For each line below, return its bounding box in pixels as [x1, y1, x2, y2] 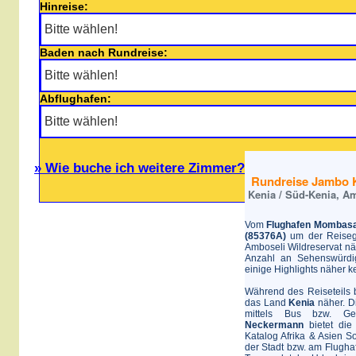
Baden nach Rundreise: [40, 46, 168, 59]
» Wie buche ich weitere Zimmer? [34, 161, 245, 176]
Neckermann [245, 319, 304, 331]
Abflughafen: [40, 92, 111, 105]
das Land [245, 297, 289, 308]
